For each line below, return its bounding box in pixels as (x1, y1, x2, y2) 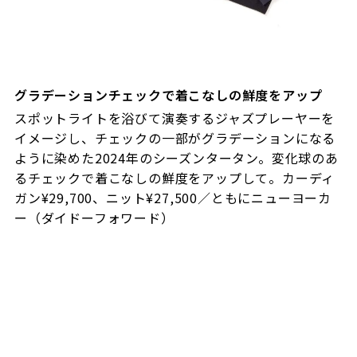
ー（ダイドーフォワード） (14, 208, 175, 228)
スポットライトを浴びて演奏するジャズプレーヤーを (14, 108, 335, 128)
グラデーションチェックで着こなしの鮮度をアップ (14, 85, 323, 105)
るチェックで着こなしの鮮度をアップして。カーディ (14, 168, 335, 188)
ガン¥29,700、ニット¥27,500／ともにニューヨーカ (14, 188, 331, 208)
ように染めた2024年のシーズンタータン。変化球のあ (14, 148, 339, 168)
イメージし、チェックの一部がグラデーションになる (14, 128, 336, 148)
